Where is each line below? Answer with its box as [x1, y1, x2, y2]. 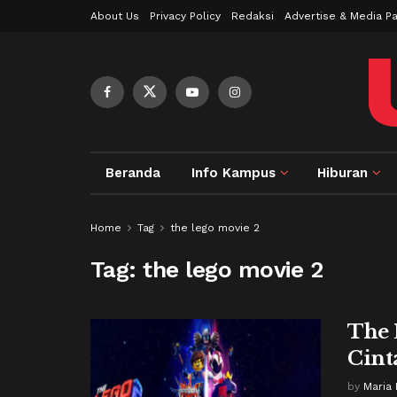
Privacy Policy [150, 10, 221, 22]
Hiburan [317, 165, 369, 181]
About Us [90, 10, 139, 22]
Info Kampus [191, 165, 276, 181]
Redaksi [231, 10, 274, 22]
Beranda [105, 165, 161, 181]
